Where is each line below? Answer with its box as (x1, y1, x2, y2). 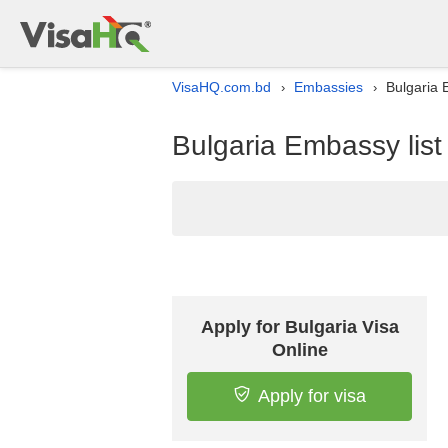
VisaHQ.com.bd (172, 79, 271, 95)
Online (271, 340, 328, 360)
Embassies (294, 79, 363, 95)
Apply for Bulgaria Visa (200, 317, 399, 337)
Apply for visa (257, 386, 366, 406)
